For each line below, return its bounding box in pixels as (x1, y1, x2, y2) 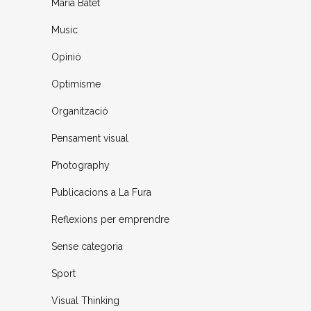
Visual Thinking (51, 295, 119, 307)
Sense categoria (51, 241, 123, 253)
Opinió (51, 51, 81, 63)
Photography (51, 160, 110, 171)
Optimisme (51, 78, 101, 90)
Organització (51, 106, 108, 117)
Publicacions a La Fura (51, 187, 151, 199)
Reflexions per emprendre (51, 214, 169, 226)
